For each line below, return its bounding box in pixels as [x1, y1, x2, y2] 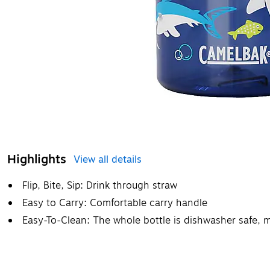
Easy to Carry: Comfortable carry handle [22, 196, 207, 210]
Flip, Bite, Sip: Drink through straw [22, 178, 177, 193]
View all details [74, 152, 142, 167]
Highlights [7, 150, 66, 169]
